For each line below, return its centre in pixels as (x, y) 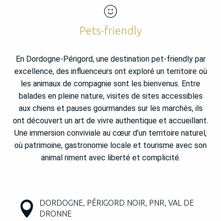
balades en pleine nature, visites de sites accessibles (110, 96)
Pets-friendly (110, 31)
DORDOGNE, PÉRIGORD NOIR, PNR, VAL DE (117, 203)
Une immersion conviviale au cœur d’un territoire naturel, (110, 133)
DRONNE (55, 214)
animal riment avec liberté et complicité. (110, 158)
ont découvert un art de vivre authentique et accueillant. (110, 121)
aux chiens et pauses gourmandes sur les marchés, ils (110, 109)
